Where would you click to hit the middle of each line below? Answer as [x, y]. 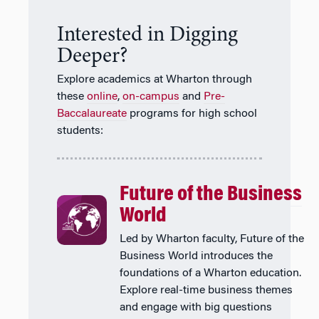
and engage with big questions [195, 307]
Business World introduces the [196, 256]
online [102, 96]
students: [80, 131]
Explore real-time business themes [206, 290]
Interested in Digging [147, 35]
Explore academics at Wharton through [155, 79]
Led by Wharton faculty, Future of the [211, 239]
